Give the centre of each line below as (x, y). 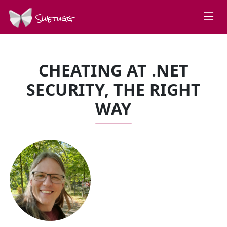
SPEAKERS (52, 141)
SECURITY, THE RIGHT (113, 89)
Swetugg (53, 18)
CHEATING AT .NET (113, 70)
